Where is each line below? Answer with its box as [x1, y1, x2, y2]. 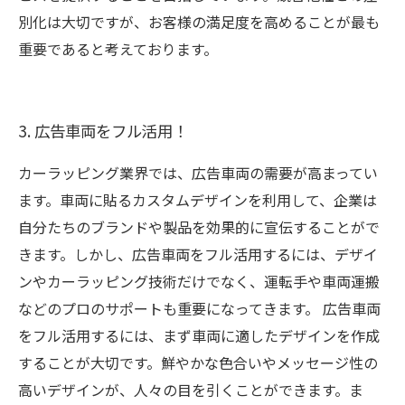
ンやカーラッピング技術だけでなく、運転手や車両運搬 [18, 270, 380, 292]
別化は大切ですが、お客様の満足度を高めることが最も [18, 11, 380, 33]
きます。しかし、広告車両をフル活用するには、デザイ [18, 243, 378, 265]
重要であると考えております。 [18, 38, 218, 60]
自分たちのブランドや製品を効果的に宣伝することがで [18, 216, 380, 238]
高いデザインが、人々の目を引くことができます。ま [18, 379, 363, 400]
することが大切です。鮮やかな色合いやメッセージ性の [18, 352, 378, 373]
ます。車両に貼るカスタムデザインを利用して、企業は [18, 189, 377, 211]
